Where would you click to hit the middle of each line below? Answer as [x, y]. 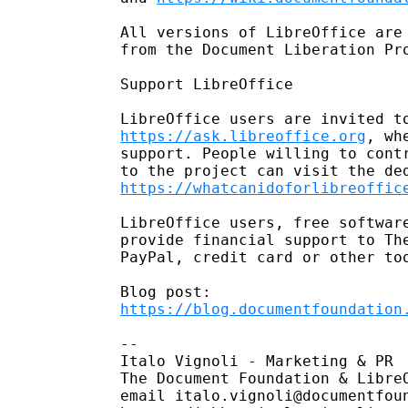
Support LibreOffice [207, 84]
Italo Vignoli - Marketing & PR [257, 361]
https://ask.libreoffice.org [243, 136]
